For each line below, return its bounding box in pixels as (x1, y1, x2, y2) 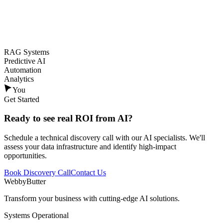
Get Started (4, 95, 39, 104)
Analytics (4, 75, 34, 84)
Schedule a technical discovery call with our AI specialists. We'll (4, 133, 205, 142)
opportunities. (4, 151, 47, 160)
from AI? (96, 113, 133, 124)
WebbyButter (4, 177, 46, 186)
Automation (4, 66, 41, 75)
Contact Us (71, 168, 106, 177)
